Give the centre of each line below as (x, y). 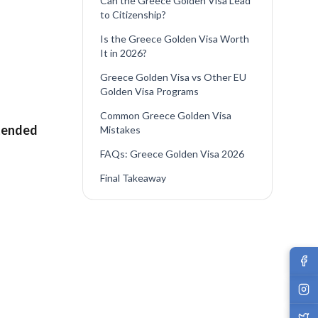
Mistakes (120, 130)
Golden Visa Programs (149, 92)
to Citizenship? (133, 15)
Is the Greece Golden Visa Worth (174, 39)
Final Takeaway (133, 178)
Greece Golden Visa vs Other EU (173, 77)
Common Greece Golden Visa (165, 116)
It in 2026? (123, 53)
